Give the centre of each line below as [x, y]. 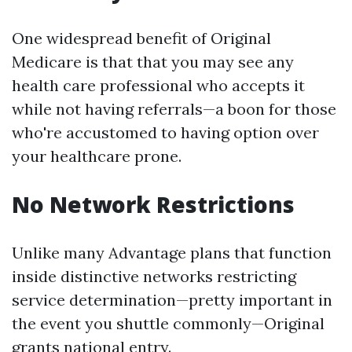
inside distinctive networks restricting [154, 276]
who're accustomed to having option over [165, 132]
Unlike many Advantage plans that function [172, 253]
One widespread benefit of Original [141, 38]
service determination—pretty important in [172, 300]
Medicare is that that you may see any [153, 62]
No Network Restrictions [153, 204]
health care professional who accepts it [158, 85]
